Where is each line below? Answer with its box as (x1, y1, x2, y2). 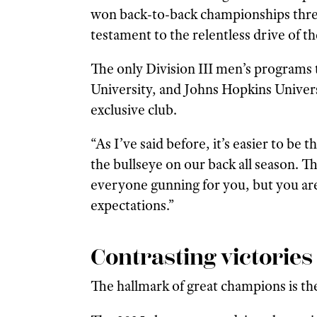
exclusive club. (90, 100, 177, 120)
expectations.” (90, 196, 174, 215)
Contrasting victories (90, 244, 313, 271)
